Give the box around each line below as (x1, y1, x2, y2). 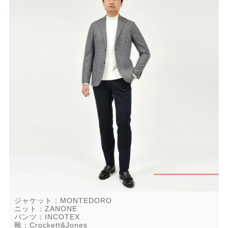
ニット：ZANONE (14, 204, 77, 213)
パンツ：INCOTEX (14, 212, 80, 221)
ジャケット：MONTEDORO (14, 196, 112, 205)
